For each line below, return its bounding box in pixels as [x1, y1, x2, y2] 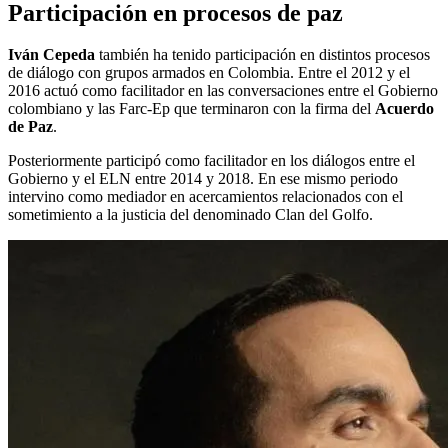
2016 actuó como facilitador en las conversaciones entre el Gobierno [8, 82, 438, 100]
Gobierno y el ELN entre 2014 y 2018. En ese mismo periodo [8, 170, 398, 188]
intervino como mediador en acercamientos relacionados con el [8, 188, 403, 206]
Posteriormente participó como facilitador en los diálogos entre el [8, 152, 415, 170]
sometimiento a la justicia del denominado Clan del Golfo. [8, 206, 373, 224]
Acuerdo [375, 100, 434, 118]
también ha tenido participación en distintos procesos [99, 46, 430, 64]
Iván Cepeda [8, 46, 99, 64]
